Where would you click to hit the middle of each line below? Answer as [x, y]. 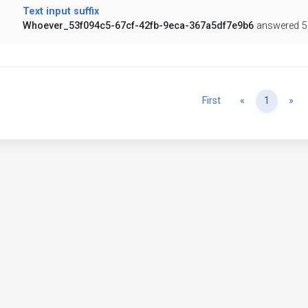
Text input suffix [60, 12]
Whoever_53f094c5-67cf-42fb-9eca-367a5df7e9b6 [138, 26]
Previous [264, 100]
